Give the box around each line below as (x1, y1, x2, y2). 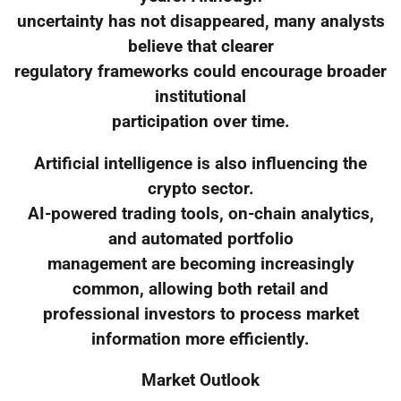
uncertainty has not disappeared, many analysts (16, 11, 385, 31)
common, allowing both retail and (73, 278, 328, 299)
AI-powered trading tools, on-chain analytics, (27, 203, 374, 224)
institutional (155, 86, 246, 107)
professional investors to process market (42, 303, 359, 324)
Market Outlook (141, 371, 260, 391)
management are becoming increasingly (47, 253, 354, 274)
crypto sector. (147, 178, 254, 199)
